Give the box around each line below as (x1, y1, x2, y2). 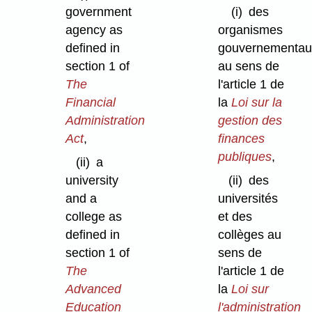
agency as (65, 22, 123, 37)
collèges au (217, 228, 281, 242)
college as (65, 210, 122, 224)
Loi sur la (231, 95, 282, 109)
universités (217, 192, 278, 206)
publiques (217, 149, 272, 164)
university (65, 173, 118, 188)
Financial (65, 95, 116, 109)
